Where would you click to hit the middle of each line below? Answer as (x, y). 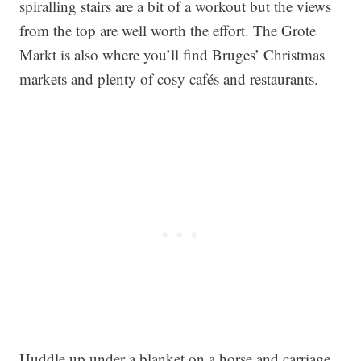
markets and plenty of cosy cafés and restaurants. (169, 79)
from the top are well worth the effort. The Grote (168, 31)
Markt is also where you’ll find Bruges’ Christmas (172, 55)
